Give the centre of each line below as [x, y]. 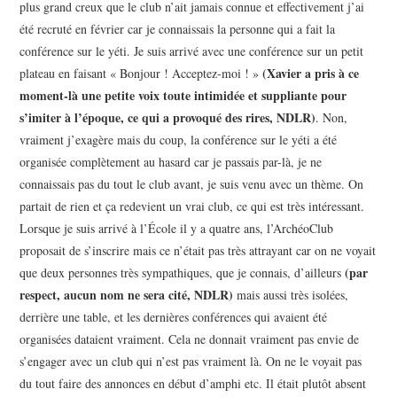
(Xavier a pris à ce [311, 74]
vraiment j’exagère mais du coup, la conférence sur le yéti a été [179, 140]
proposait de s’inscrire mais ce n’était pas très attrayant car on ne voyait [198, 251]
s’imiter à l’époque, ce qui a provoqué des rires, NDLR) [168, 118]
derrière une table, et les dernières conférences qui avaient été [174, 317]
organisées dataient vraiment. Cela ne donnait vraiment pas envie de [190, 339]
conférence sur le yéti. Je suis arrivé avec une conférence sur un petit [192, 51]
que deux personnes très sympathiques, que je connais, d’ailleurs [183, 273]
